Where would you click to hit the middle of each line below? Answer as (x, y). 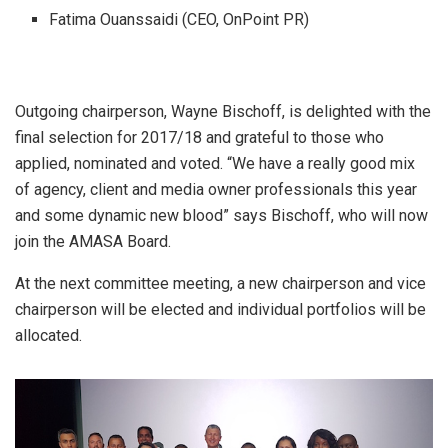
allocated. (48, 335)
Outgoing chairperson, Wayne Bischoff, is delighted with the (223, 111)
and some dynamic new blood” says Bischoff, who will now (221, 215)
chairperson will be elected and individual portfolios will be (220, 309)
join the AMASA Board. (93, 241)
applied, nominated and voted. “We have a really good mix (215, 163)
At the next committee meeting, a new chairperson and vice (220, 283)
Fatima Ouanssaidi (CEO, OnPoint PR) (179, 19)
